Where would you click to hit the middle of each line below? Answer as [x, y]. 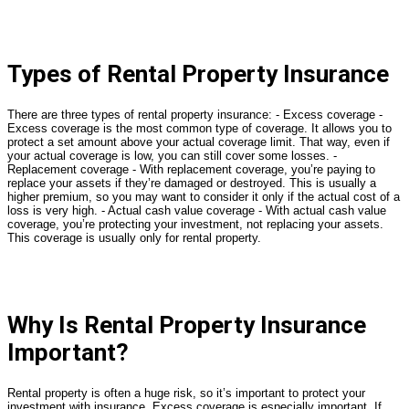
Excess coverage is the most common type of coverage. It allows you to [199, 128]
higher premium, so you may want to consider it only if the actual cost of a [204, 196]
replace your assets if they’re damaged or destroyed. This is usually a [192, 183]
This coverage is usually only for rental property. [134, 237]
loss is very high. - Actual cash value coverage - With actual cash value [197, 210]
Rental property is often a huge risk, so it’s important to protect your [186, 393]
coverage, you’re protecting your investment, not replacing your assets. [195, 224]
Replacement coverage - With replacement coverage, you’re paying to [191, 169]
